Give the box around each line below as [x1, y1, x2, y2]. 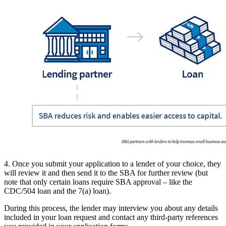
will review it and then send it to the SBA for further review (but [4, 168, 208, 177]
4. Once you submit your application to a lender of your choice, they [4, 159, 221, 168]
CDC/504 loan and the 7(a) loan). [4, 186, 111, 195]
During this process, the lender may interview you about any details [4, 203, 218, 212]
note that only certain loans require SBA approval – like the [4, 177, 192, 186]
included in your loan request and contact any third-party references [4, 212, 218, 221]
